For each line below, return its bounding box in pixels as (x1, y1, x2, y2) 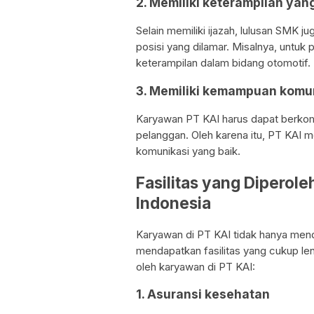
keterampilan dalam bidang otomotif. (136, 56, 310, 70)
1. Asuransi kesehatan (136, 287, 270, 302)
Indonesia (136, 193, 211, 212)
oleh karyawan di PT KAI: (136, 259, 255, 273)
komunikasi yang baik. (136, 144, 240, 158)
